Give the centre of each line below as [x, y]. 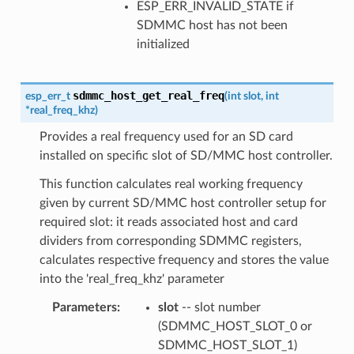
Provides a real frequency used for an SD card [166, 136]
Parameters [84, 307]
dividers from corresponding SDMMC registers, [170, 241]
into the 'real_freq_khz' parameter [132, 279]
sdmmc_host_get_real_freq [148, 95]
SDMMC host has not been [212, 25]
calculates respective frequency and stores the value [184, 260]
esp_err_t [47, 96]
